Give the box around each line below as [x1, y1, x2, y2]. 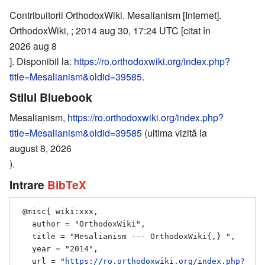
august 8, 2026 [9, 141, 72, 155]
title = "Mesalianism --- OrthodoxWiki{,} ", [18, 232, 32, 241]
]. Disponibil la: [9, 54, 74, 68]
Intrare [9, 176, 47, 193]
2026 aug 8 [9, 38, 57, 53]
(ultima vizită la [142, 125, 207, 140]
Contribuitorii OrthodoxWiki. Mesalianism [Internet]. [9, 8, 221, 22]
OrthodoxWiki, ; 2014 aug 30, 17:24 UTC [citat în [9, 23, 211, 37]
